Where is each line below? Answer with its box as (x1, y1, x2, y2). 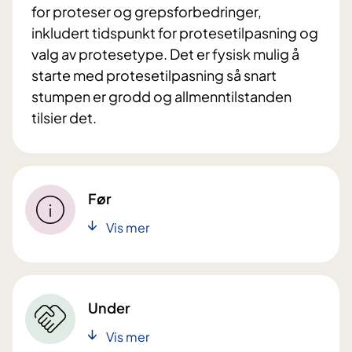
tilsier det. (31, 108, 97, 127)
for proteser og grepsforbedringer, (31, 2, 262, 21)
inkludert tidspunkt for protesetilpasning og (31, 24, 318, 42)
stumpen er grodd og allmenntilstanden (31, 87, 291, 106)
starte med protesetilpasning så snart (31, 66, 277, 85)
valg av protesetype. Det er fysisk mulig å (31, 45, 299, 64)
